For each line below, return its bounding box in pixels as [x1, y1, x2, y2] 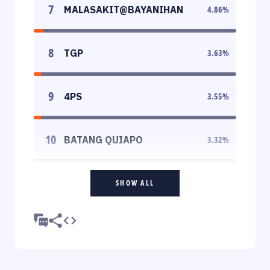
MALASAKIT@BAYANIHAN [64, 3, 183, 16]
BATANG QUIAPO [64, 133, 143, 146]
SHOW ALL [116, 177, 154, 188]
